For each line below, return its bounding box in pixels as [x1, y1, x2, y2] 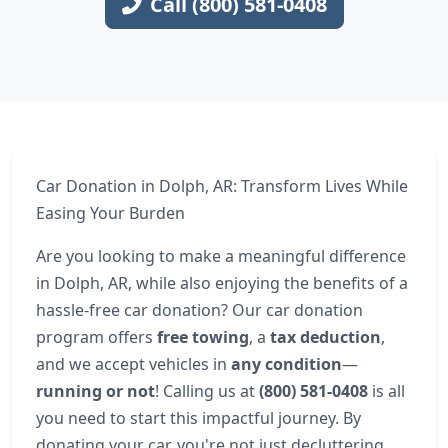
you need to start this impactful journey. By [36, 407, 361, 429]
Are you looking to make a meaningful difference [36, 245, 406, 267]
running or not [36, 380, 155, 402]
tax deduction [270, 326, 381, 348]
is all [368, 380, 405, 402]
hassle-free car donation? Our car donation [36, 299, 363, 321]
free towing [157, 326, 249, 348]
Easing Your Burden [36, 202, 185, 224]
